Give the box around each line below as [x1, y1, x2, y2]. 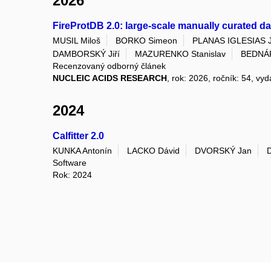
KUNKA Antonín [53, 146, 112, 156]
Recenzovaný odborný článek [53, 60, 166, 71]
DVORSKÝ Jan [195, 146, 252, 156]
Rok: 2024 [53, 170, 92, 180]
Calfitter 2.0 [53, 130, 104, 141]
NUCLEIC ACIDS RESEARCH [53, 73, 167, 83]
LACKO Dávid [127, 146, 180, 156]
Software [53, 158, 87, 168]
